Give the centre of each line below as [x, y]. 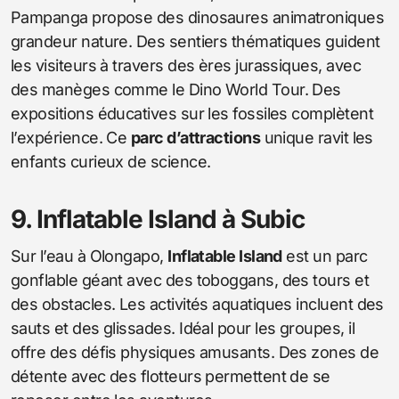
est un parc [325, 256]
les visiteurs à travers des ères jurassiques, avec [186, 65]
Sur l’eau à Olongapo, [90, 256]
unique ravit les [317, 137]
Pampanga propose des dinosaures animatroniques [198, 17]
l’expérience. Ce [71, 137]
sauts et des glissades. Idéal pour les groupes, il [183, 328]
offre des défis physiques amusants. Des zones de [195, 352]
